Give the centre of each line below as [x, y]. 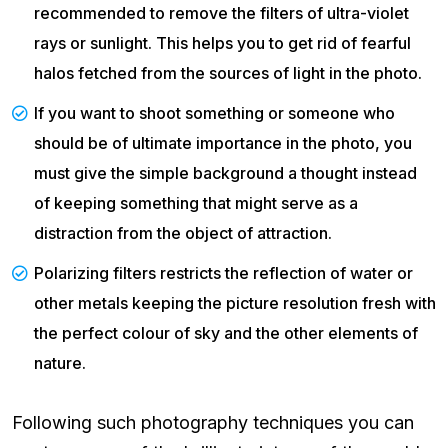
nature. [60, 363]
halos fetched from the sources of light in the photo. [228, 73]
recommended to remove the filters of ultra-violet [221, 13]
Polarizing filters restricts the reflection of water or [223, 273]
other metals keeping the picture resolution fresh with [235, 303]
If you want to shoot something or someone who [214, 113]
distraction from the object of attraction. [183, 233]
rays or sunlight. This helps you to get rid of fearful [222, 43]
